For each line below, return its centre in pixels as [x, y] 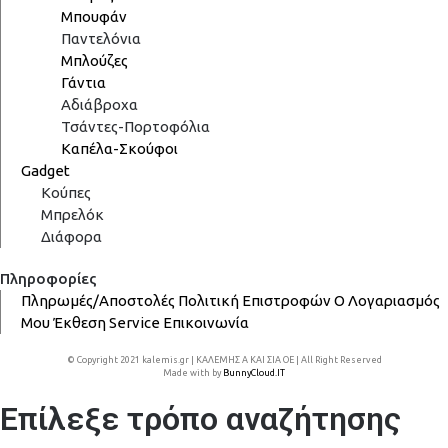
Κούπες [66, 192]
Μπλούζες [94, 60]
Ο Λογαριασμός [387, 300]
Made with [187, 372]
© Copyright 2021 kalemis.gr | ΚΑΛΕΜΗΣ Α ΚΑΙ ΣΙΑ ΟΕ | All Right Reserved [224, 359]
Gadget [45, 170]
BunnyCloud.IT [254, 372]
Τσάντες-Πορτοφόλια [135, 126]
